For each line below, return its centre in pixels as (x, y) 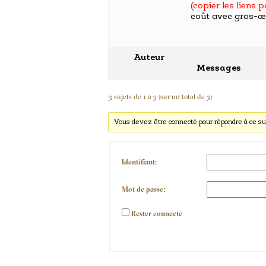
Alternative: (140, 226)
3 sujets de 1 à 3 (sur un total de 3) (160, 97)
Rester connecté (157, 214)
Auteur (149, 58)
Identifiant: (139, 162)
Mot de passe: (143, 190)
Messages (219, 69)
